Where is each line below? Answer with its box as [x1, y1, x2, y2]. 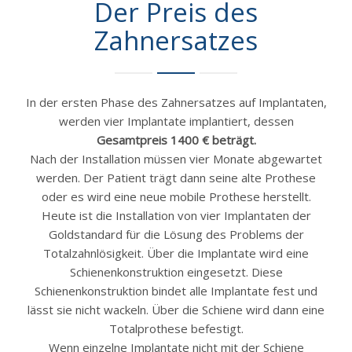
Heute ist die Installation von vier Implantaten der [41, 207, 311, 223]
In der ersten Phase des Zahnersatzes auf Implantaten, [25, 93, 327, 110]
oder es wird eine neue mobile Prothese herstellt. [41, 188, 311, 204]
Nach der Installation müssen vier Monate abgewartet [30, 150, 322, 167]
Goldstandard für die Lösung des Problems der [48, 225, 304, 242]
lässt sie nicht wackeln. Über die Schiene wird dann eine [27, 301, 324, 317]
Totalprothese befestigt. [108, 320, 244, 336]
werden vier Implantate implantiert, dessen [58, 112, 294, 129]
